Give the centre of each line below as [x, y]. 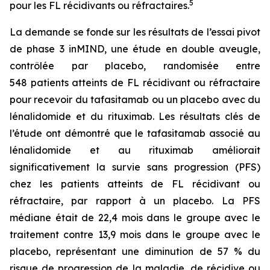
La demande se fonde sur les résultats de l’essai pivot [135, 32]
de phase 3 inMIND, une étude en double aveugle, [135, 49]
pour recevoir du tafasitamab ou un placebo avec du [135, 99]
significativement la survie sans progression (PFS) [135, 167]
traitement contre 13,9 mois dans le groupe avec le [135, 234]
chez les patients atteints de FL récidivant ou [135, 184]
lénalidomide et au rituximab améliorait [135, 150]
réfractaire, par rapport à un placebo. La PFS [135, 201]
